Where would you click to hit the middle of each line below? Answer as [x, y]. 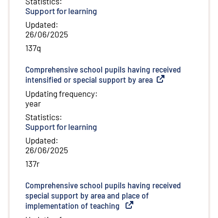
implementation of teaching [73, 206]
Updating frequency [60, 94]
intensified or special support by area [89, 80]
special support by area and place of [87, 195]
